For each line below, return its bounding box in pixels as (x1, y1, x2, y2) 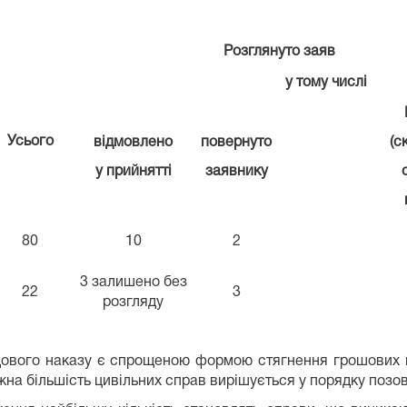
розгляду (103, 295, 164, 309)
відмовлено (94, 135, 173, 149)
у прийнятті (94, 164, 172, 178)
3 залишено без (79, 275, 187, 289)
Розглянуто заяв (223, 45, 335, 58)
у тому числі (285, 75, 367, 89)
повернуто (201, 135, 272, 149)
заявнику (204, 164, 268, 178)
